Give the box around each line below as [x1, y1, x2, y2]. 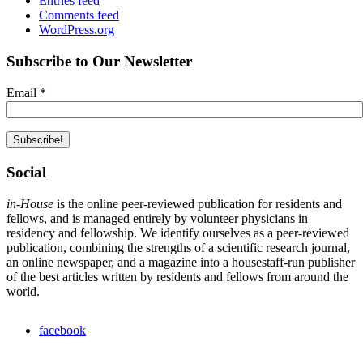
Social [6, 164, 46, 181]
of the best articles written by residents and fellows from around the [6, 269, 348, 284]
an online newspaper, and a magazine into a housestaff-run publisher [6, 254, 355, 269]
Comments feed [39, 7, 119, 22]
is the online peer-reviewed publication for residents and [53, 196, 342, 211]
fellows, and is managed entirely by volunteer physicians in [6, 211, 308, 225]
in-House [6, 196, 53, 211]
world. [6, 284, 40, 298]
